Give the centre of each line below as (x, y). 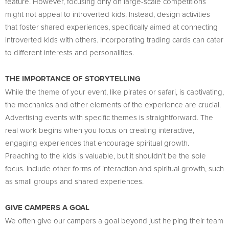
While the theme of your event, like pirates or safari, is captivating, (114, 92)
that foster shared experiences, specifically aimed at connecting (111, 27)
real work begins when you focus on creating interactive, (100, 130)
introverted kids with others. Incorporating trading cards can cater (114, 40)
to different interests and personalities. (70, 52)
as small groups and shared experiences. (74, 181)
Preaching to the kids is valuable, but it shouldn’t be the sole (106, 156)
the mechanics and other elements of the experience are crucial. (113, 105)
